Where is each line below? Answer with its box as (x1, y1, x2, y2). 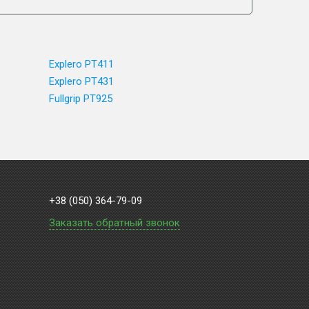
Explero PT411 (49, 58, 114, 70)
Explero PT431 (49, 75, 114, 88)
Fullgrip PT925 (49, 92, 112, 105)
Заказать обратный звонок (49, 217, 180, 229)
